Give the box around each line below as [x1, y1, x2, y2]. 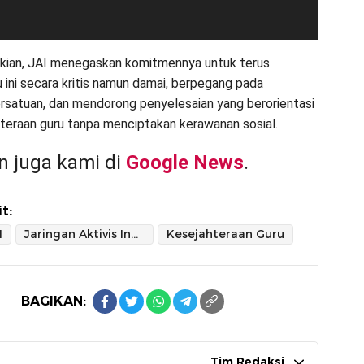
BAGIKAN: [20, 293, 86, 309]
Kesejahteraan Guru [167, 227, 284, 241]
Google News [126, 151, 244, 174]
